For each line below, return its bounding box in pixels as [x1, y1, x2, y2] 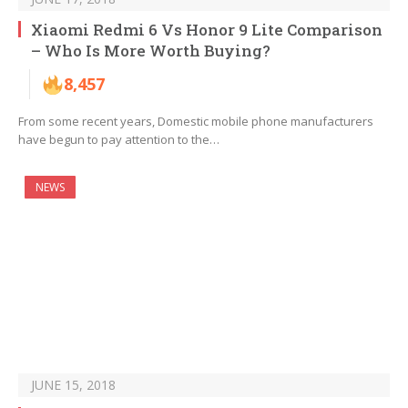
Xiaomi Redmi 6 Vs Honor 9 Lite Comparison [31, 19, 382, 41]
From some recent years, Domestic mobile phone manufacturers [18, 113, 373, 130]
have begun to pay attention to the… [18, 131, 219, 148]
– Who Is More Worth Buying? [31, 40, 274, 62]
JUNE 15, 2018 [31, 376, 116, 394]
